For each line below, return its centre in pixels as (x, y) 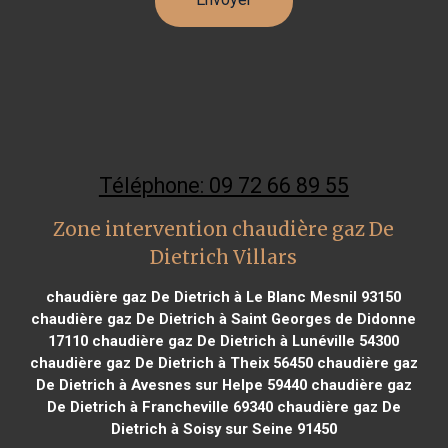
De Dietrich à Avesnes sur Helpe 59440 (171, 384)
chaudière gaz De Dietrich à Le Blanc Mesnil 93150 (224, 296)
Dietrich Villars (224, 257)
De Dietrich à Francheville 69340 (159, 406)
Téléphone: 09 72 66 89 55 (223, 185)
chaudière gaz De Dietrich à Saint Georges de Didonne (224, 318)
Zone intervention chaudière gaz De (224, 229)
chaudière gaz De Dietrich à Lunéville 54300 (244, 340)
